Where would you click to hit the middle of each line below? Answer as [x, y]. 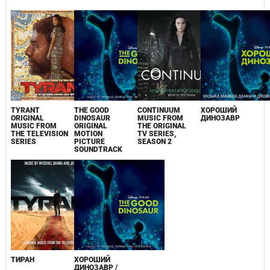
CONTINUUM [159, 110]
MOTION [88, 133]
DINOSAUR [92, 118]
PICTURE [89, 141]
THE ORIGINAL [162, 126]
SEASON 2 [155, 141]
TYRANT [25, 110]
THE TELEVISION [39, 133]
